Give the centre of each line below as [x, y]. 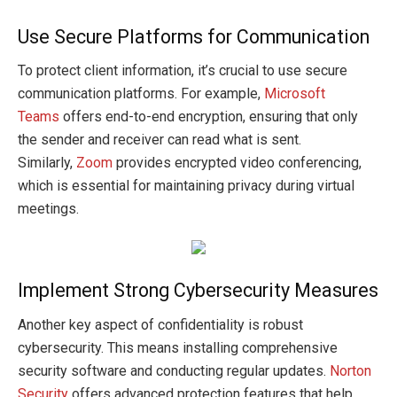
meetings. [48, 209]
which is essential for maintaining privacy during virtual [186, 186]
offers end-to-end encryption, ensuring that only [209, 117]
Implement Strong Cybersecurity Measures [198, 290]
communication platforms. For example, [141, 94]
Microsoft [295, 94]
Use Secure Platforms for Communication [194, 36]
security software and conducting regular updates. [174, 370]
